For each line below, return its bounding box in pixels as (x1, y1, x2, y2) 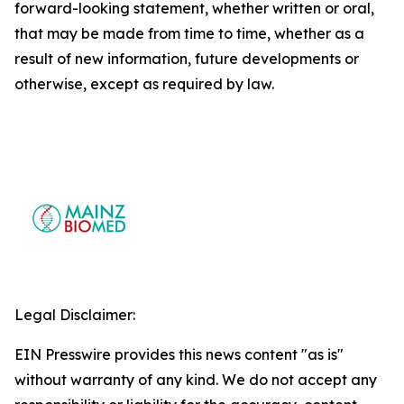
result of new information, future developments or (14, 50, 359, 68)
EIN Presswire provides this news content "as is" (14, 345, 344, 363)
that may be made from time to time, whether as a (14, 24, 364, 42)
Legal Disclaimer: (14, 306, 135, 324)
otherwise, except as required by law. (14, 75, 274, 93)
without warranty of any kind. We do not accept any (14, 371, 377, 389)
